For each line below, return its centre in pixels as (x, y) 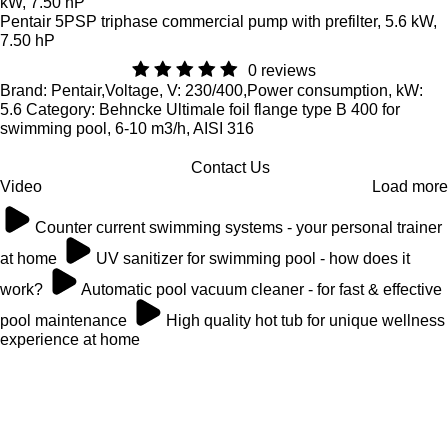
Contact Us (230, 167)
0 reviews (282, 70)
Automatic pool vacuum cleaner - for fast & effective (261, 289)
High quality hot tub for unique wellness (305, 320)
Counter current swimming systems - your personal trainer (238, 227)
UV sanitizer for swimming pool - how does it (253, 258)
